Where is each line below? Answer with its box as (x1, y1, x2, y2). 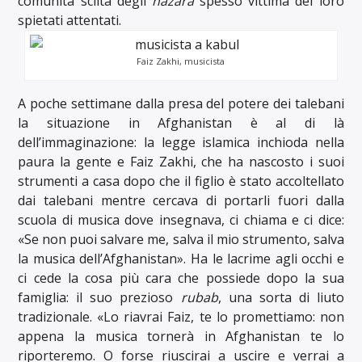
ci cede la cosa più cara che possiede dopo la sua (18, 268, 344, 287)
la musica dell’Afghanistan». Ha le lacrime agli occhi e (18, 249, 344, 267)
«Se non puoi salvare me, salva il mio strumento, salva (18, 229, 344, 248)
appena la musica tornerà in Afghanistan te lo (18, 326, 344, 345)
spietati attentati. (18, 11, 122, 29)
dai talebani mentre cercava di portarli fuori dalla (18, 191, 344, 209)
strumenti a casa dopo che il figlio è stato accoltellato (18, 171, 344, 190)
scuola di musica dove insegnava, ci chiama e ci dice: (18, 210, 344, 229)
